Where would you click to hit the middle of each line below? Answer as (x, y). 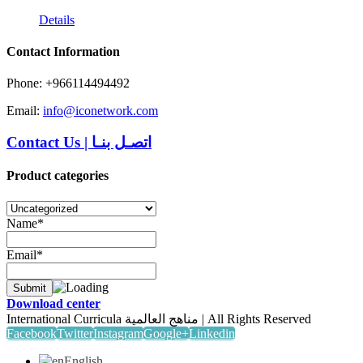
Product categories (58, 176)
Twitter (75, 333)
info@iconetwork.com (100, 111)
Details (57, 19)
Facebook (32, 333)
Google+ (166, 333)
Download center (53, 303)
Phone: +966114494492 (68, 83)
